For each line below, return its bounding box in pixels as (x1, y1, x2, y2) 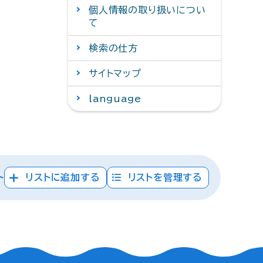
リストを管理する (127, 173, 203, 182)
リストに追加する (25, 173, 100, 182)
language (89, 94, 141, 103)
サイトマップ (89, 69, 141, 78)
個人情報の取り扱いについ (89, 5, 206, 15)
